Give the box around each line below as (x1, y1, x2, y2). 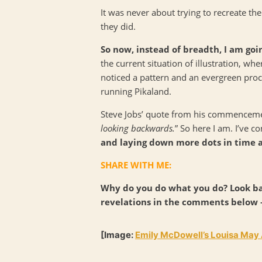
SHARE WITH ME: (101, 158, 171, 171)
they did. (101, 20, 138, 32)
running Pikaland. (101, 85, 171, 97)
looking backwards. (101, 122, 175, 134)
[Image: (101, 229, 135, 240)
